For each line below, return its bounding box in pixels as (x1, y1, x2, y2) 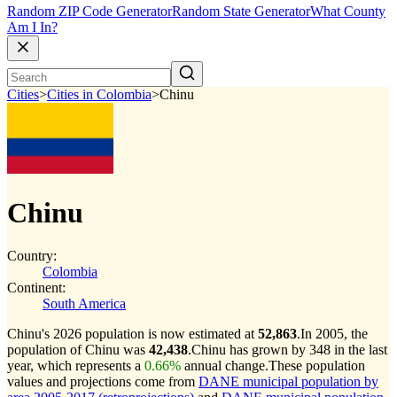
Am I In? (7, 19, 58, 35)
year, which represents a (7, 358, 144, 373)
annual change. (181, 358, 269, 373)
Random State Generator (172, 4, 310, 19)
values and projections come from (7, 374, 198, 389)
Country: (7, 248, 57, 263)
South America (43, 296, 126, 311)
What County (310, 4, 385, 19)
